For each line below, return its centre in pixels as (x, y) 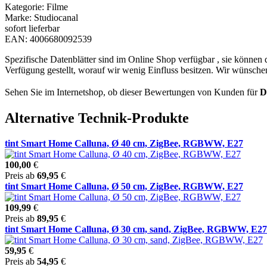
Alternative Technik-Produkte (97, 118)
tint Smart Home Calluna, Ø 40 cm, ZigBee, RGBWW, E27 (124, 143)
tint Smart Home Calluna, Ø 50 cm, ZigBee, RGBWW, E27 (124, 186)
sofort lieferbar (32, 28)
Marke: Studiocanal (41, 17)
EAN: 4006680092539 (48, 39)
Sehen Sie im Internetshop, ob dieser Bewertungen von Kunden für (132, 92)
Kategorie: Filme (36, 7)
